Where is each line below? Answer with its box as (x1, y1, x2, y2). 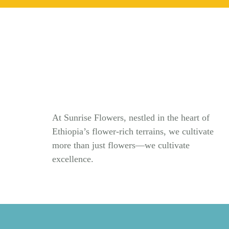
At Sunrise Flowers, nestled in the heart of (52, 112, 210, 123)
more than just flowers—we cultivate (52, 140, 190, 151)
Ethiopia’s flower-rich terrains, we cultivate (52, 126, 214, 137)
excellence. (52, 154, 94, 165)
